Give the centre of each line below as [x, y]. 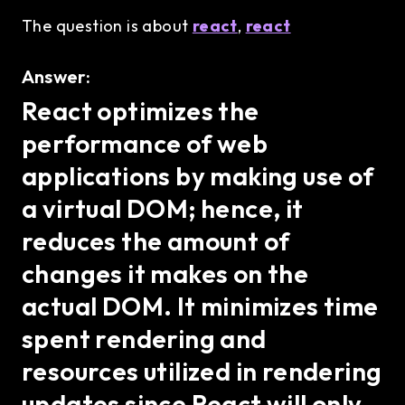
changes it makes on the [165, 273]
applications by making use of [198, 176]
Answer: [57, 76]
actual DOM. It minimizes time [200, 306]
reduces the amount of [156, 241]
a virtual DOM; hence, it [163, 208]
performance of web [145, 143]
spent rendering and [144, 339]
